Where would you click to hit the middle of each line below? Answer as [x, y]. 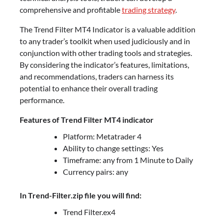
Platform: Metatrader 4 [102, 137]
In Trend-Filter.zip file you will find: [81, 195]
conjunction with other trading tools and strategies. [106, 53]
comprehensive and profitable [71, 10]
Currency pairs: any [96, 172]
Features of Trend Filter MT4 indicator [87, 120]
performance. [42, 100]
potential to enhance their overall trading [89, 88]
